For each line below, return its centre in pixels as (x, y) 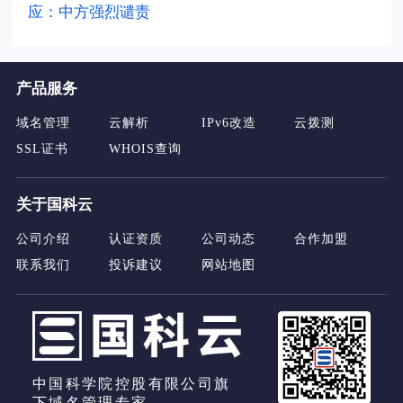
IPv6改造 (229, 122)
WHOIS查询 (145, 148)
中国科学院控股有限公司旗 (131, 384)
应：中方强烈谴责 (90, 13)
